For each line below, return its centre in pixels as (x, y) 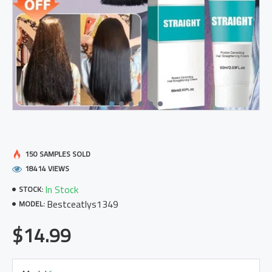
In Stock (62, 189)
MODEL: (32, 204)
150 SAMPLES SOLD (58, 154)
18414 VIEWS (47, 168)
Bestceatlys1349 (83, 204)
